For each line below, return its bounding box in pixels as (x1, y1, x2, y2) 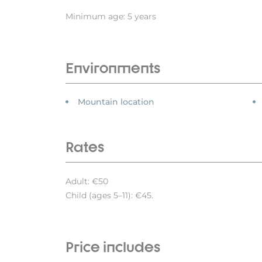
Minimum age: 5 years (65, 11, 156, 22)
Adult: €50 (65, 176, 108, 187)
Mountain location (78, 96, 154, 108)
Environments (65, 59, 160, 77)
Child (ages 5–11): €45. (65, 190, 153, 201)
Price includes (65, 238, 160, 256)
